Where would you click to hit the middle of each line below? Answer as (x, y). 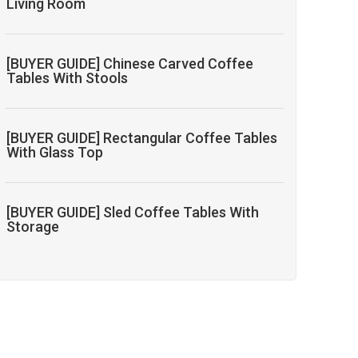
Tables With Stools (68, 78)
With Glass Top (55, 153)
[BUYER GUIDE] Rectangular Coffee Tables (142, 138)
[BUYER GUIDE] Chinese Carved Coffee (130, 64)
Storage (33, 227)
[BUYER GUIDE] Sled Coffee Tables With (133, 213)
